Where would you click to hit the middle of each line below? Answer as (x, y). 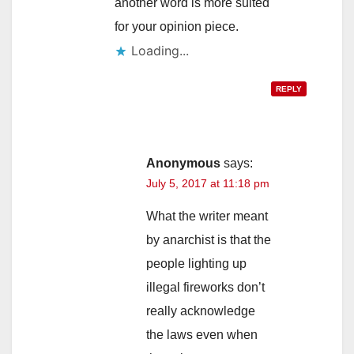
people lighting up (196, 264)
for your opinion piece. (177, 27)
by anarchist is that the (209, 240)
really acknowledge (201, 311)
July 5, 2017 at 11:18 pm (208, 184)
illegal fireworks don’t (205, 288)
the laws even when (202, 335)
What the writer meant (207, 217)
